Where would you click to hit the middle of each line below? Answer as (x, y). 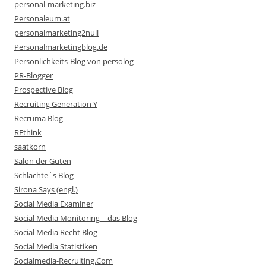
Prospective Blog (44, 90)
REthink (28, 132)
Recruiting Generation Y (56, 104)
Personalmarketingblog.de (61, 47)
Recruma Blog (39, 118)
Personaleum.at (42, 18)
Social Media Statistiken (56, 246)
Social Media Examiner (54, 204)
